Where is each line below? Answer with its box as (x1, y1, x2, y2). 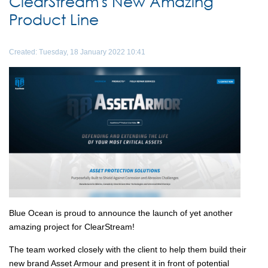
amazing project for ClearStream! (9, 221, 135, 232)
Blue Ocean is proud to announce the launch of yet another (9, 208, 233, 218)
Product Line (9, 10, 99, 28)
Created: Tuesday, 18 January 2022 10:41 (9, 48, 145, 56)
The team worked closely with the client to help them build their (9, 244, 246, 254)
